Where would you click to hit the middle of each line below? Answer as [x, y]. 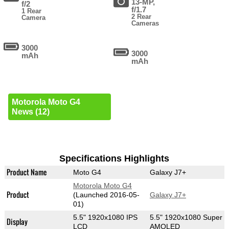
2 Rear [142, 17]
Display [17, 222]
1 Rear [32, 11]
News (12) [30, 112]
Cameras [145, 24]
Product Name [26, 172]
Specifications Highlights [114, 159]
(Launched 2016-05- [106, 195]
